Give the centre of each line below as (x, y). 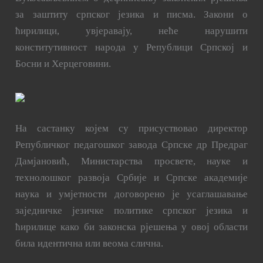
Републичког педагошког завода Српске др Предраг (131, 145)
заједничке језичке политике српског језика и (131, 211)
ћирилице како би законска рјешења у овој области (131, 227)
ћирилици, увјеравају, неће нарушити (131, 31)
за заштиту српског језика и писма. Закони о (131, 14)
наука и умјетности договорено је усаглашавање (131, 194)
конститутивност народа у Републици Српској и (131, 47)
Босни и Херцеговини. (63, 64)
